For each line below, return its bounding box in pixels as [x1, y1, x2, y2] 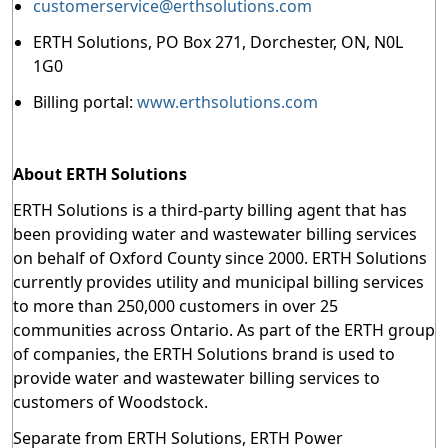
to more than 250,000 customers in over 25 [13, 295, 338, 317]
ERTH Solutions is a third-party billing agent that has [13, 199, 407, 221]
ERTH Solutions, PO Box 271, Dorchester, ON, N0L [33, 31, 403, 53]
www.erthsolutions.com [137, 91, 318, 113]
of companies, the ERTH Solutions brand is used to [13, 343, 395, 365]
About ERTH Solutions [13, 163, 187, 185]
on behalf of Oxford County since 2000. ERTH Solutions [13, 247, 427, 269]
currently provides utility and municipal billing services [13, 271, 424, 293]
